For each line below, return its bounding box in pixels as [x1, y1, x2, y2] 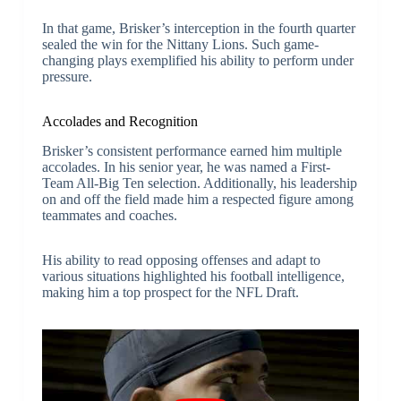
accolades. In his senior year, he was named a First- [41, 158, 330, 175]
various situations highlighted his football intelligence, [41, 268, 345, 284]
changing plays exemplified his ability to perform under [41, 52, 354, 68]
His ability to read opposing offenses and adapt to [41, 252, 320, 268]
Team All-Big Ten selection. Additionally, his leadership [41, 175, 357, 191]
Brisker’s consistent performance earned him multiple [41, 142, 342, 158]
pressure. [41, 68, 92, 84]
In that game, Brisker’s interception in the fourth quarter [41, 20, 355, 36]
